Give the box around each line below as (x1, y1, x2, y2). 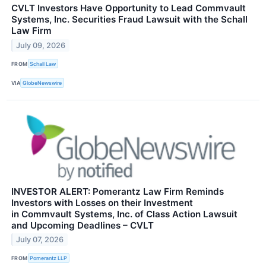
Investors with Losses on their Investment (11, 197, 193, 208)
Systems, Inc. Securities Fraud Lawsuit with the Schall (11, 14, 248, 26)
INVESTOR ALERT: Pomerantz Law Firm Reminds (11, 185, 224, 197)
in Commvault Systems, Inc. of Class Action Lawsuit (11, 208, 237, 220)
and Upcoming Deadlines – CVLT (11, 219, 154, 231)
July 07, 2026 (16, 235, 64, 245)
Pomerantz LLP (30, 255, 68, 262)
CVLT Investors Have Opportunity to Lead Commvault (11, 2, 246, 14)
